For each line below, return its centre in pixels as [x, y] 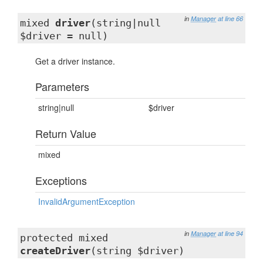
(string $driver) [137, 251]
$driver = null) [64, 36]
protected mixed [64, 238]
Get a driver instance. [75, 61]
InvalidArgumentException [87, 201]
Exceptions [61, 180]
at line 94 [230, 233]
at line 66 [230, 18]
